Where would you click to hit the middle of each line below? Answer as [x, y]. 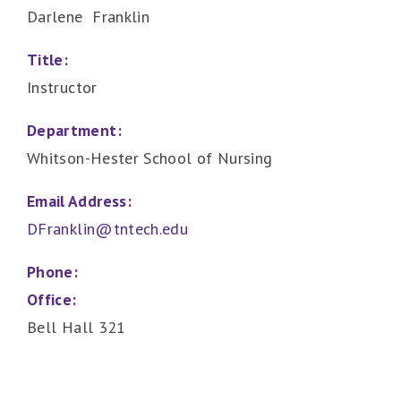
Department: [74, 131]
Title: [48, 60]
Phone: [53, 272]
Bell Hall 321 [77, 328]
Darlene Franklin [89, 17]
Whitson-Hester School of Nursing [150, 158]
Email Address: [79, 201]
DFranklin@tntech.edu [108, 229]
